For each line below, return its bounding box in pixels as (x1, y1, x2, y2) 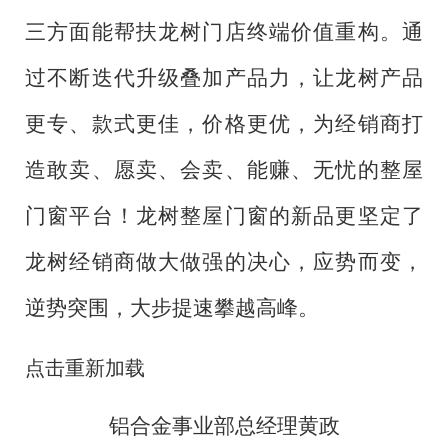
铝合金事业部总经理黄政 (108, 413, 340, 438)
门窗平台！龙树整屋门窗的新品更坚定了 (25, 204, 423, 229)
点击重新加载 (25, 357, 145, 380)
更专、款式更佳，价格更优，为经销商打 (25, 112, 423, 137)
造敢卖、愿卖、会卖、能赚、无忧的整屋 (25, 158, 423, 183)
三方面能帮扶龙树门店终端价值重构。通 (25, 20, 423, 45)
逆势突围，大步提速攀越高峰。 (25, 296, 319, 321)
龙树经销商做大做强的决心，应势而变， (25, 250, 423, 275)
